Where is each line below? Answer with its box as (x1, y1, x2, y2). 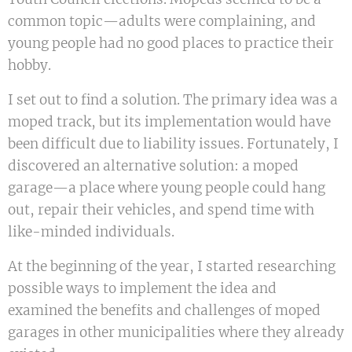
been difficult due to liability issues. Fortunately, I (8, 135, 339, 153)
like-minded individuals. (8, 223, 174, 241)
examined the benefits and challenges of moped (8, 302, 321, 320)
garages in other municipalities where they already (8, 324, 344, 342)
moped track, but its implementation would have (8, 113, 331, 131)
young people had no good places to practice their (8, 35, 334, 53)
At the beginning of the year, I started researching (8, 258, 335, 276)
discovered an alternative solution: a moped (8, 157, 299, 175)
